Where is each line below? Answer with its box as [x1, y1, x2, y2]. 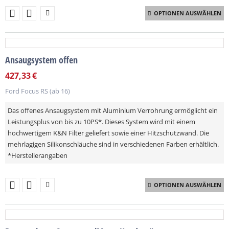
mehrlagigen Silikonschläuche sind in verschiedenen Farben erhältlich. [8, 140, 219, 149]
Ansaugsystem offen [5, 54, 78, 66]
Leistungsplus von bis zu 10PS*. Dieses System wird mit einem [8, 117, 195, 126]
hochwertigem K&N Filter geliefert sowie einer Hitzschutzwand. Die [8, 128, 209, 138]
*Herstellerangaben [8, 151, 67, 160]
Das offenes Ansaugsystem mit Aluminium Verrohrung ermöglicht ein [8, 106, 218, 115]
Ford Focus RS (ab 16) [5, 86, 70, 96]
